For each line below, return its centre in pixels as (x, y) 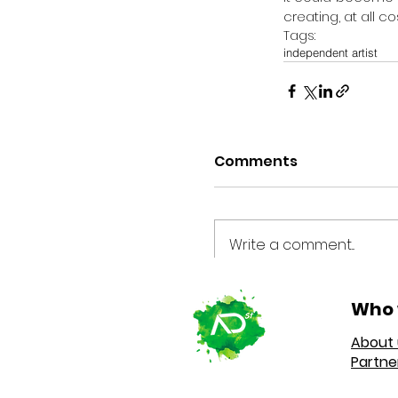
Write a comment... (292, 244)
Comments (256, 161)
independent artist (330, 52)
